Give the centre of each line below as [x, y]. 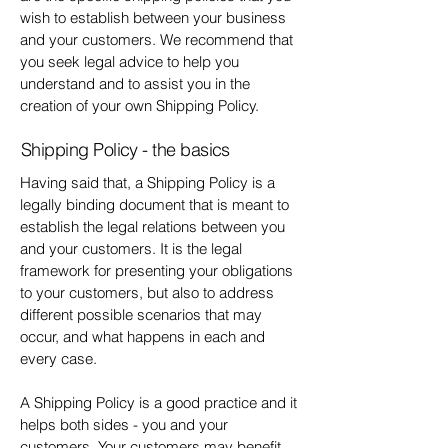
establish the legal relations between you [152, 226]
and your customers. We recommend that [156, 39]
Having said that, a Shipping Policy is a [147, 182]
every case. [60, 358]
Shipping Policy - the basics [125, 149]
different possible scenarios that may [141, 314]
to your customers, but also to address [147, 292]
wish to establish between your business [153, 17]
